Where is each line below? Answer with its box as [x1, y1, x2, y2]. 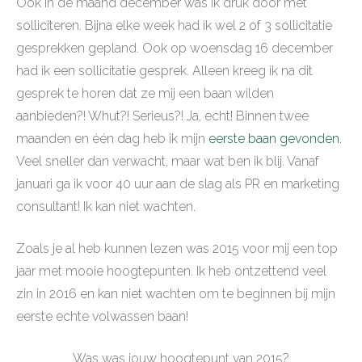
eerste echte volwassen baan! [16, 308, 188, 324]
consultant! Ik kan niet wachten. [16, 198, 196, 214]
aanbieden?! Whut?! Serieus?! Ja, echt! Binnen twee [16, 107, 309, 124]
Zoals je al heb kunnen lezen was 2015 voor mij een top [16, 240, 338, 256]
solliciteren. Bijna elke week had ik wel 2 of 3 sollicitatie [16, 17, 332, 33]
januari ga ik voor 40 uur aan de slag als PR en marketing [16, 175, 339, 192]
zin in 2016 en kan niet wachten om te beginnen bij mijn [16, 285, 335, 301]
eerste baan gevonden [208, 130, 339, 146]
